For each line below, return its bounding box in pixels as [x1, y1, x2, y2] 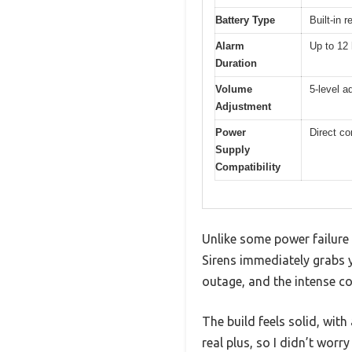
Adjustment [215, 101, 271, 113]
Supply [215, 144, 250, 156]
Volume [215, 83, 252, 96]
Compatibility [215, 161, 280, 174]
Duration [215, 57, 257, 70]
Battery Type [215, 14, 275, 27]
